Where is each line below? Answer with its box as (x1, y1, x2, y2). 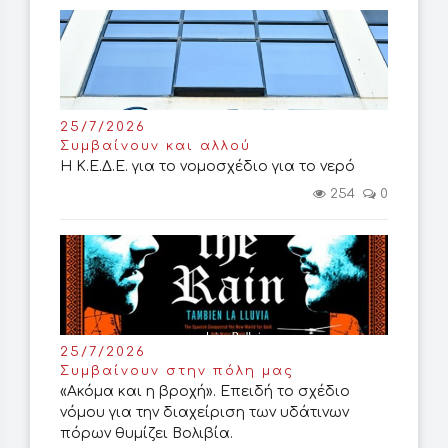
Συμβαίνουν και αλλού (60, 139, 251, 154)
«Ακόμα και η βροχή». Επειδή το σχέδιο (60, 384, 350, 400)
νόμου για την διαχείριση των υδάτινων (60, 405, 349, 421)
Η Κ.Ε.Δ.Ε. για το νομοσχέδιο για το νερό (60, 159, 355, 175)
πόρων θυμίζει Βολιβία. (60, 426, 233, 442)
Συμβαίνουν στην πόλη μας (60, 364, 294, 379)
